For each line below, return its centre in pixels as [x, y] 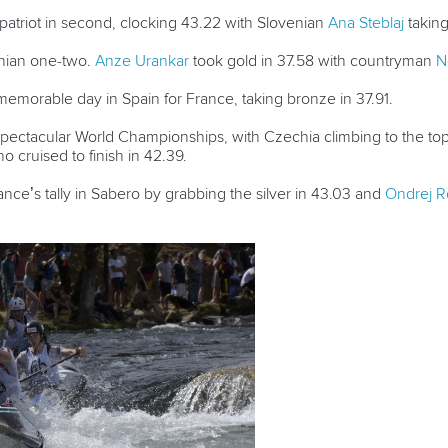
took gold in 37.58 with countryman [312, 60]
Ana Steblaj [366, 22]
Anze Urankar [142, 60]
